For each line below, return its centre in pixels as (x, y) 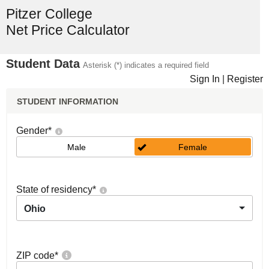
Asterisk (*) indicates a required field (146, 65)
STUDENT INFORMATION (68, 101)
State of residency (54, 189)
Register (245, 79)
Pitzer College (49, 14)
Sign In (205, 79)
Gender (32, 131)
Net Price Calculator (68, 30)
